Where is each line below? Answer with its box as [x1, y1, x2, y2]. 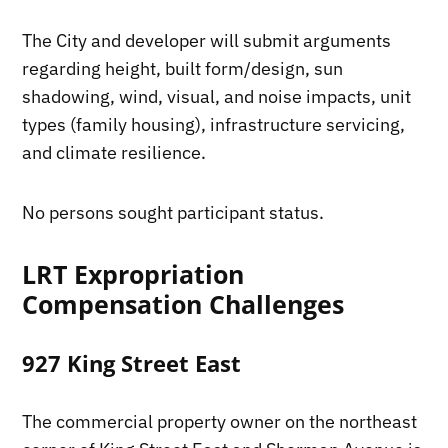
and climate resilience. [22, 140, 207, 164]
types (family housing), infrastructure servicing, [22, 112, 406, 136]
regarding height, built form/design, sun [22, 56, 344, 80]
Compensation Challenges [22, 286, 345, 321]
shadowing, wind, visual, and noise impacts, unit [22, 84, 412, 108]
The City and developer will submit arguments [22, 28, 392, 52]
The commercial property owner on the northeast [22, 409, 418, 433]
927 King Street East [22, 348, 242, 378]
